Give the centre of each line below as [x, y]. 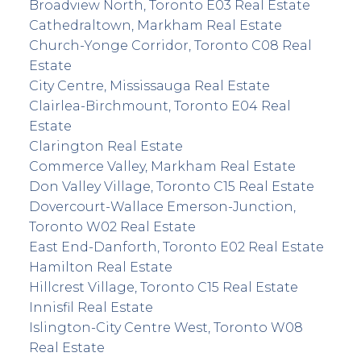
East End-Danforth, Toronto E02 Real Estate [176, 247]
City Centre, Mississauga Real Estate [149, 85]
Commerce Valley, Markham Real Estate [162, 166]
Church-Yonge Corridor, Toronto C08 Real [170, 45]
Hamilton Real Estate [100, 267]
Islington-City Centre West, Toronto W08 [166, 327]
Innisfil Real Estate [91, 307]
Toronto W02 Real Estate [112, 226]
